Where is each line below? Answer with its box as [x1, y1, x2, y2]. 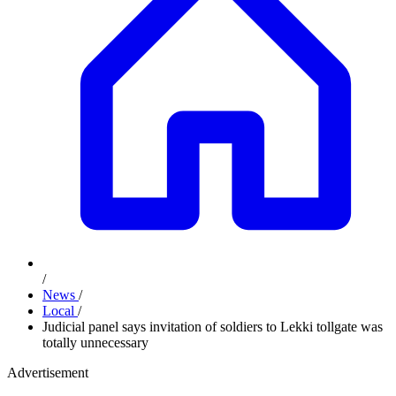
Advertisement [7, 365, 88, 380]
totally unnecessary [42, 335, 148, 350]
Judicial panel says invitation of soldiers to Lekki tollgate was [42, 319, 383, 334]
